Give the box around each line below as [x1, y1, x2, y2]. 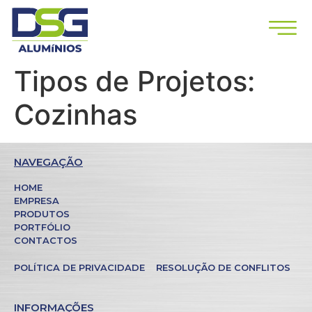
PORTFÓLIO [14, 221, 70, 233]
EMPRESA [14, 195, 59, 206]
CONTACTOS [14, 235, 77, 246]
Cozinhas [14, 97, 137, 132]
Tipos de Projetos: [14, 64, 255, 98]
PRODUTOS [14, 208, 70, 219]
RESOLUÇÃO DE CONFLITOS [156, 262, 290, 273]
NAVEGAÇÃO [14, 155, 83, 169]
